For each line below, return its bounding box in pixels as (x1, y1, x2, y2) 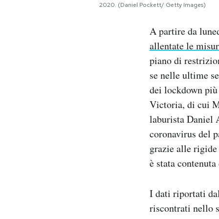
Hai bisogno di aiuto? (46, 28, 110, 38)
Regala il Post (46, 16, 88, 25)
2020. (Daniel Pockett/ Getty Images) (99, 1, 206, 9)
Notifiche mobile (46, 3, 98, 12)
